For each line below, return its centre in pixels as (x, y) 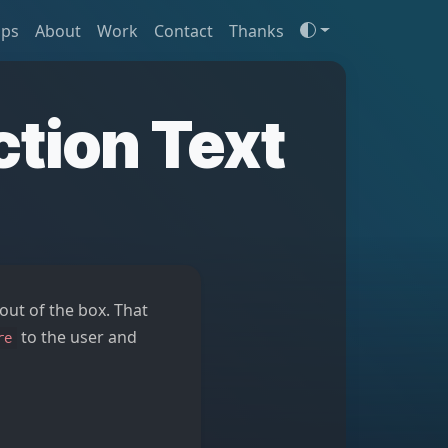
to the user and (77, 337)
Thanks (257, 31)
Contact (184, 31)
